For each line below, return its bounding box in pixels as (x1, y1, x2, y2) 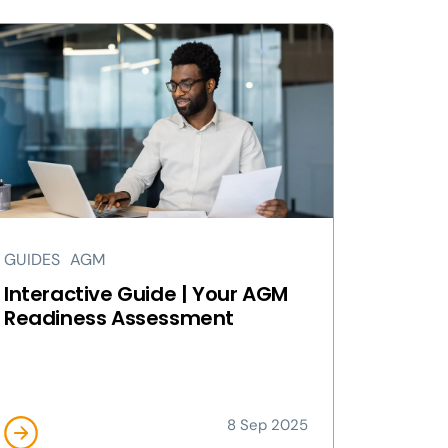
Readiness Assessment (4, 304, 235, 332)
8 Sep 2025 (227, 415, 308, 435)
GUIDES (4, 249, 60, 270)
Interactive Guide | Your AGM (4, 280, 288, 308)
